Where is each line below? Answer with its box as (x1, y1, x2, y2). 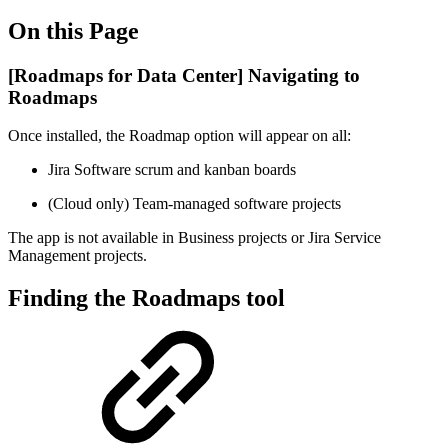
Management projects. (8, 247, 147, 265)
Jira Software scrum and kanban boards (48, 161, 296, 179)
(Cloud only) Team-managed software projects (48, 195, 341, 213)
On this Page (8, 17, 139, 44)
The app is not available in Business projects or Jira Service (8, 229, 381, 247)
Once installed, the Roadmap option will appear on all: (8, 127, 351, 145)
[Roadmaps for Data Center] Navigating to (8, 64, 360, 86)
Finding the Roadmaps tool (8, 285, 285, 312)
